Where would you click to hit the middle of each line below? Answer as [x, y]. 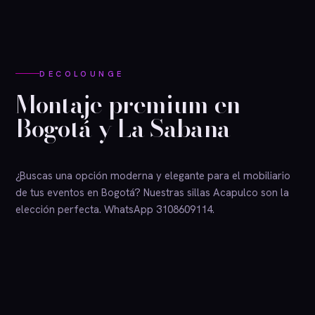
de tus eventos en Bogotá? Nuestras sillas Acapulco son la [153, 192]
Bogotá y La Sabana [123, 128]
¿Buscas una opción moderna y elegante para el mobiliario [153, 175]
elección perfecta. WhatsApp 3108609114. [115, 209]
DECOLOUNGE [82, 73]
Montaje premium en [128, 104]
